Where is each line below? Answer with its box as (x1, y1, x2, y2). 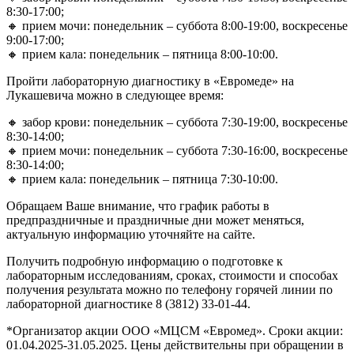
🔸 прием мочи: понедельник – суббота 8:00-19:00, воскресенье (6, 18, 348, 32)
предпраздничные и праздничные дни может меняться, (6, 213, 304, 227)
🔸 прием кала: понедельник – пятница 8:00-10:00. (6, 47, 278, 61)
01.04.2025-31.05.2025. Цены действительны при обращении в (6, 337, 344, 352)
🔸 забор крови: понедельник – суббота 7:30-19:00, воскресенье (6, 115, 348, 129)
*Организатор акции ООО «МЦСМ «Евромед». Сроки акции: (6, 323, 343, 337)
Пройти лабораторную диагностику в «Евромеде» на (6, 73, 294, 88)
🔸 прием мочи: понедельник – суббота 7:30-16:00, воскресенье (6, 143, 348, 157)
